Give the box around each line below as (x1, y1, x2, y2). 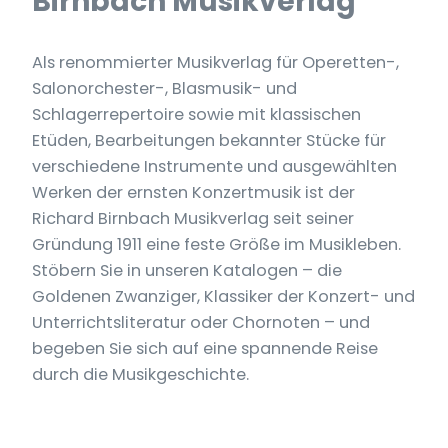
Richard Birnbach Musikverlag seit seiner (32, 207, 354, 231)
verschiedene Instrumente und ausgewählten (32, 155, 397, 179)
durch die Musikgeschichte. (32, 363, 249, 387)
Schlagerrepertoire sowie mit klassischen (32, 103, 361, 127)
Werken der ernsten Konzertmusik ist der (32, 181, 355, 205)
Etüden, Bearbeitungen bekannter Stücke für (32, 129, 386, 153)
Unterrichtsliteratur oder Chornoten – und (32, 311, 370, 335)
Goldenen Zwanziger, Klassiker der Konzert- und (32, 285, 415, 309)
